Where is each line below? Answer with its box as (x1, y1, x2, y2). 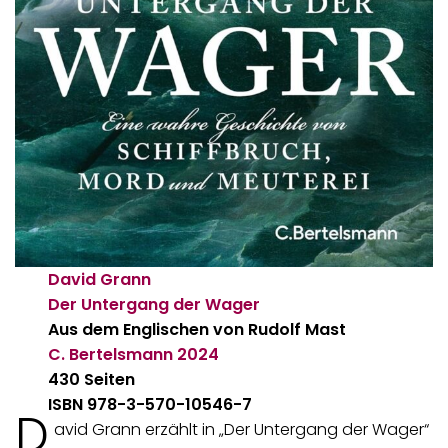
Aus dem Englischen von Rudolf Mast (48, 318, 347, 342)
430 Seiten (48, 368, 136, 392)
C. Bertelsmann (48, 343, 174, 367)
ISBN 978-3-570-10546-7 (48, 393, 253, 417)
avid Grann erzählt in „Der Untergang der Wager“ (53, 418, 429, 442)
